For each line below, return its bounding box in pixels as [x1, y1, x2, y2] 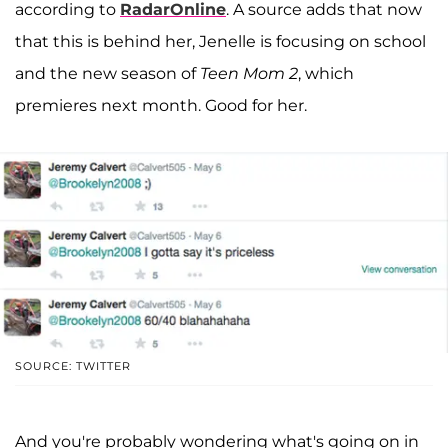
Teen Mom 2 [200, 64, 298, 84]
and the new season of [15, 64, 200, 84]
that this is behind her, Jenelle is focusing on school [15, 32, 426, 52]
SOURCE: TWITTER [15, 358, 131, 373]
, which [298, 64, 354, 84]
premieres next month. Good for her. [15, 96, 307, 116]
